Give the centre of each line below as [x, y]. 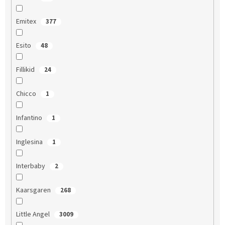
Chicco [27, 94]
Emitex [27, 21]
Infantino [30, 118]
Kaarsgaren [34, 190]
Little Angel [33, 214]
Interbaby [31, 166]
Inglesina [30, 142]
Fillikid [26, 70]
